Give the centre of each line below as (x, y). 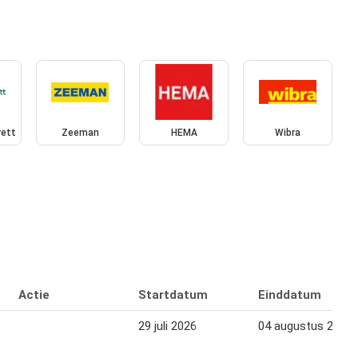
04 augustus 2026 (305, 326)
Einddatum (290, 294)
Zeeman (80, 133)
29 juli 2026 (167, 326)
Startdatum (173, 294)
